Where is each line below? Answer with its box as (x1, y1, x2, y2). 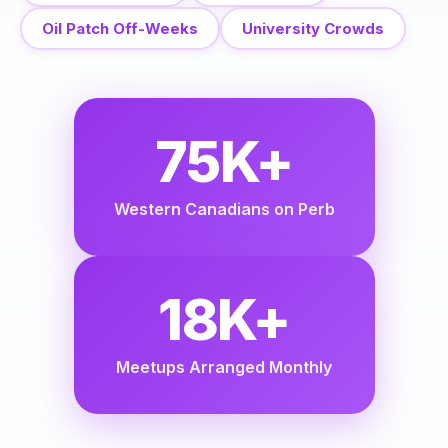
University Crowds (242, 19, 384, 38)
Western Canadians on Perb (113, 199, 335, 219)
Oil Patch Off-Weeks (42, 19, 198, 38)
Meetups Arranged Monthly (116, 357, 332, 377)
